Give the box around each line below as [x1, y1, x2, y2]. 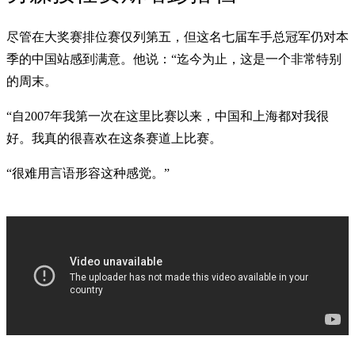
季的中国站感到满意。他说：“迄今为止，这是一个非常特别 [6, 52, 342, 66]
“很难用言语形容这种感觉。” [6, 166, 170, 180]
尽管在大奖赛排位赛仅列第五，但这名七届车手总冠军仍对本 [6, 29, 349, 44]
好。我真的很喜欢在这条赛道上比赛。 [6, 131, 222, 145]
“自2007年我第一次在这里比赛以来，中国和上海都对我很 [6, 109, 329, 123]
